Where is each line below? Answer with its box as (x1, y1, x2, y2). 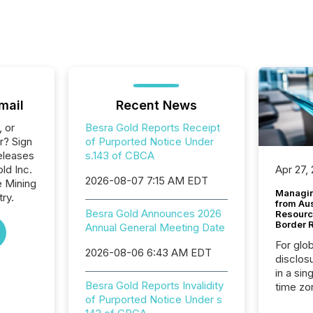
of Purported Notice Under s (85, 293, 222, 306)
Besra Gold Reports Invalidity (85, 279, 224, 292)
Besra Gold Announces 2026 (85, 207, 221, 220)
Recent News (115, 98, 197, 112)
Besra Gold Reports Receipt (85, 121, 220, 134)
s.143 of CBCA (85, 149, 154, 162)
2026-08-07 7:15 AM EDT (85, 174, 208, 187)
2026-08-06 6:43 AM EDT (85, 246, 212, 259)
